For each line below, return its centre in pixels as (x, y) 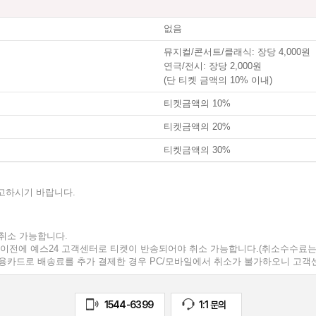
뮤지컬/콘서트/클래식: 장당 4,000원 (237, 52)
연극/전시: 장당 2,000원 (213, 66)
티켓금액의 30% (197, 150)
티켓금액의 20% (197, 127)
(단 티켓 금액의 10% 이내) (218, 80)
